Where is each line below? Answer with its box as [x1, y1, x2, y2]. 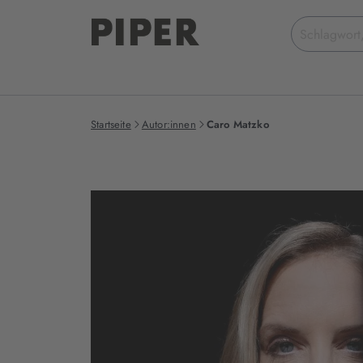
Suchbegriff [290, 15, 360, 34]
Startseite [91, 117, 131, 132]
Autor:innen [141, 117, 196, 132]
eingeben [290, 35, 347, 53]
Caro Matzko [206, 117, 269, 132]
